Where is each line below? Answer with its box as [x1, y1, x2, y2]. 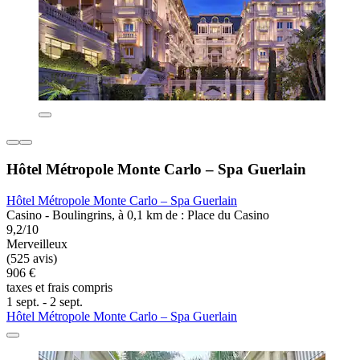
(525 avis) [6, 251, 57, 265]
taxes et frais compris [6, 280, 112, 294]
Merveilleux [6, 236, 67, 251]
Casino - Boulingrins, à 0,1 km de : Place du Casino [6, 207, 269, 222]
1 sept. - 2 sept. [6, 294, 83, 309]
